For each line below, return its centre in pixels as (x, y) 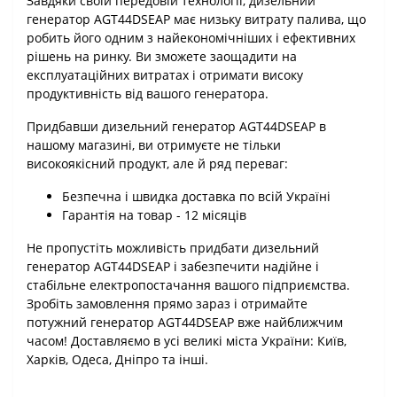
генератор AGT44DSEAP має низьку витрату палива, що (196, 19)
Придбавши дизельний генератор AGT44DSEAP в (176, 126)
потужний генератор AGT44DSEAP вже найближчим (185, 322)
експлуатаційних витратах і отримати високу (165, 74)
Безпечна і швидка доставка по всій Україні (196, 196)
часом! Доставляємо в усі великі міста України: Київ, (187, 340)
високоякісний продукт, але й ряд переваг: (157, 163)
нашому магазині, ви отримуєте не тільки (154, 144)
